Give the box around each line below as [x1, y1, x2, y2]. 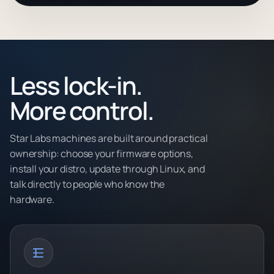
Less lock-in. [10, 68, 142, 103]
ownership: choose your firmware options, [10, 146, 193, 160]
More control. [10, 94, 154, 128]
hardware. [10, 192, 54, 206]
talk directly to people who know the [10, 177, 165, 191]
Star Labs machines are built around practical [10, 131, 208, 145]
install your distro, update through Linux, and [10, 161, 205, 176]
